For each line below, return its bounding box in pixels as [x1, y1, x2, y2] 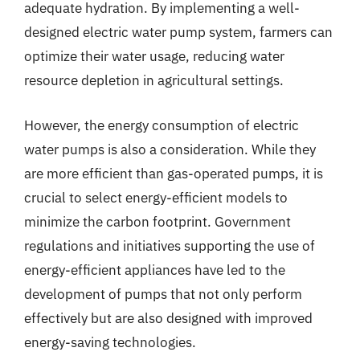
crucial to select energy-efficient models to [24, 188, 288, 207]
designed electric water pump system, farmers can [24, 23, 333, 41]
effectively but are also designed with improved [24, 309, 313, 327]
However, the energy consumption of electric [24, 116, 299, 134]
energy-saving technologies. [24, 333, 196, 351]
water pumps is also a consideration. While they [24, 140, 316, 158]
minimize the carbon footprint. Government [24, 212, 291, 231]
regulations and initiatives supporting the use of [24, 236, 315, 255]
